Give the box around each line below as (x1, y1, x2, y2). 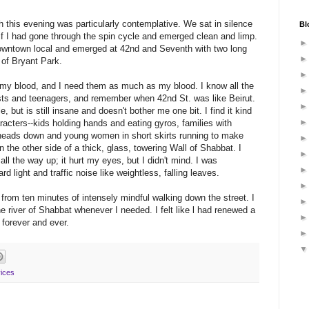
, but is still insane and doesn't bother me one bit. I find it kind (6, 106, 252, 117)
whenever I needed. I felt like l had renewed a (72, 205, 255, 216)
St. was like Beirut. (177, 93, 255, 104)
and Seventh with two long (139, 43, 247, 54)
